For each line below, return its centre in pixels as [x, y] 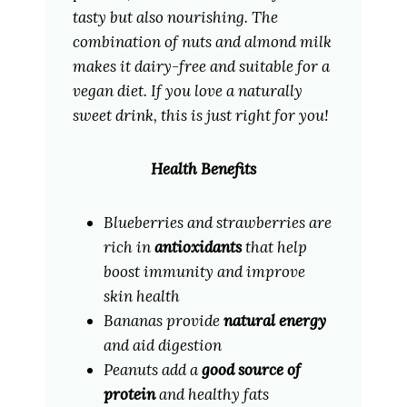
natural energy [274, 321]
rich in [129, 248]
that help [274, 248]
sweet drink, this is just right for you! [200, 116]
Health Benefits [203, 169]
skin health [141, 297]
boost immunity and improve [204, 272]
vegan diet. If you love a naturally [187, 91]
